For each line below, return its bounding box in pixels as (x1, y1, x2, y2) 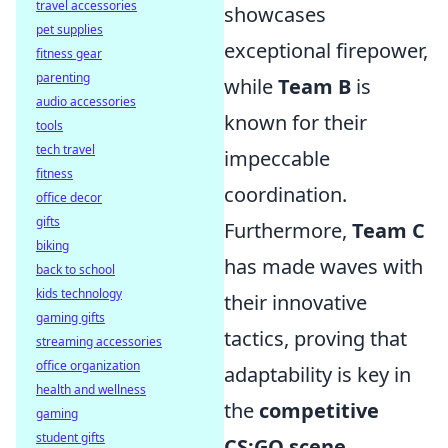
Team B (278, 73, 351, 100)
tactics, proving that (224, 325, 407, 352)
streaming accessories (36, 333, 162, 350)
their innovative (224, 289, 367, 316)
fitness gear (36, 45, 102, 62)
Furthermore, (224, 217, 352, 244)
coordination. (224, 181, 347, 208)
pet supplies (36, 21, 103, 38)
